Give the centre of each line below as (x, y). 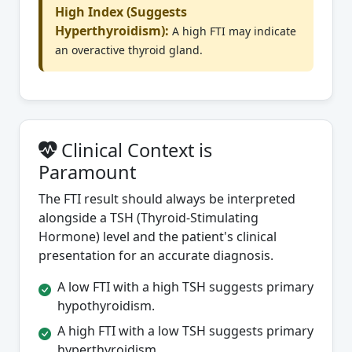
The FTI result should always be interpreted (167, 199)
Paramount (87, 172)
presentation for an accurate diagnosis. (156, 256)
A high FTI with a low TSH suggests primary (185, 331)
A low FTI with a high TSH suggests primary (185, 287)
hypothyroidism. (106, 306)
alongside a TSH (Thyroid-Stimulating (148, 218)
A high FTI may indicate (234, 31)
